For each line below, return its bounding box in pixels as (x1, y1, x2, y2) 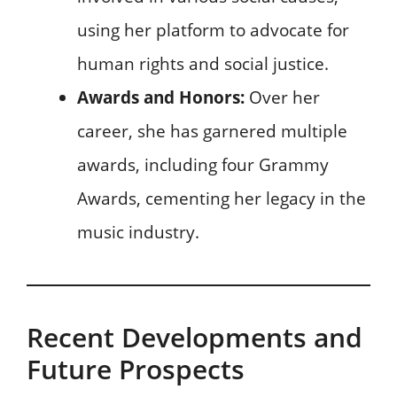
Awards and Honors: (77, 85, 245, 109)
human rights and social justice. (77, 51, 329, 75)
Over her (245, 85, 320, 109)
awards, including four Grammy (77, 152, 329, 176)
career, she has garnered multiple (77, 119, 347, 143)
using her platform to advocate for (77, 18, 349, 42)
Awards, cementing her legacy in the (77, 186, 366, 210)
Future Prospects (27, 350, 245, 387)
